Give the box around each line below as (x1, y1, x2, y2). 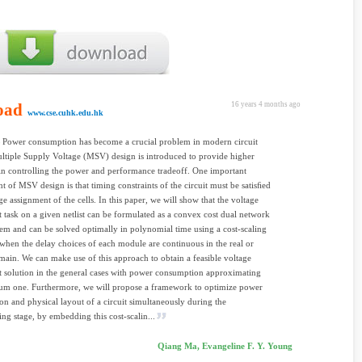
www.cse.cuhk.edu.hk (27, 108, 103, 117)
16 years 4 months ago (231, 100, 301, 108)
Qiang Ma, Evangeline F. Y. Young (158, 341, 293, 351)
